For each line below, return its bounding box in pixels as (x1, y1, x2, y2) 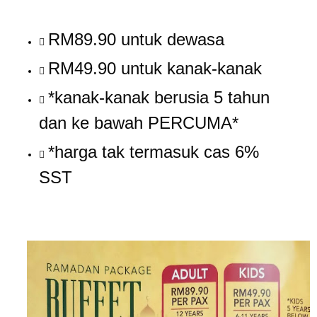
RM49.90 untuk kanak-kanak (48, 59, 262, 78)
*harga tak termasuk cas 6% (48, 142, 259, 161)
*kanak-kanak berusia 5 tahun (48, 88, 270, 107)
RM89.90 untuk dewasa (48, 30, 224, 49)
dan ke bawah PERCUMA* (39, 113, 238, 132)
